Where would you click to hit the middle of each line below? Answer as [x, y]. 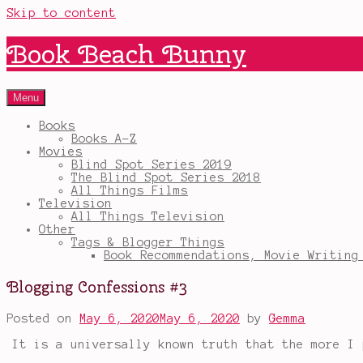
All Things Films [130, 190]
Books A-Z [104, 138]
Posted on [43, 319]
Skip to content [61, 13]
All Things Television [148, 216]
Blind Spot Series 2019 [152, 164]
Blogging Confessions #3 [97, 287]
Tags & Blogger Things [148, 242]
